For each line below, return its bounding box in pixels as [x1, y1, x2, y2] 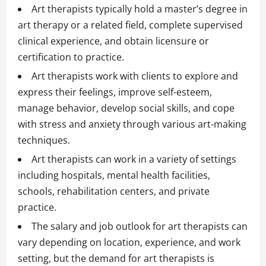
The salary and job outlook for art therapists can [31, 220, 248, 233]
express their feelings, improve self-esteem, [18, 85, 212, 99]
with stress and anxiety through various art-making [18, 118, 246, 131]
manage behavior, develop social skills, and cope [18, 102, 235, 115]
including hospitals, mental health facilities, [18, 169, 210, 182]
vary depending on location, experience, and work [18, 236, 240, 249]
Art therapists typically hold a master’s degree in [31, 2, 248, 16]
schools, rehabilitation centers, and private [18, 185, 210, 198]
